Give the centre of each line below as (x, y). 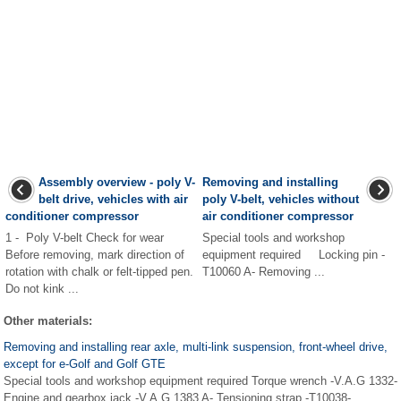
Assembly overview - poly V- (117, 182)
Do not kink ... (42, 288)
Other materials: (48, 320)
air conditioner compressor (278, 216)
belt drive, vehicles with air (113, 199)
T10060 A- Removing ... (264, 271)
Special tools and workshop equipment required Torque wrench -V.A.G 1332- (200, 380)
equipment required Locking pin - (294, 254)
